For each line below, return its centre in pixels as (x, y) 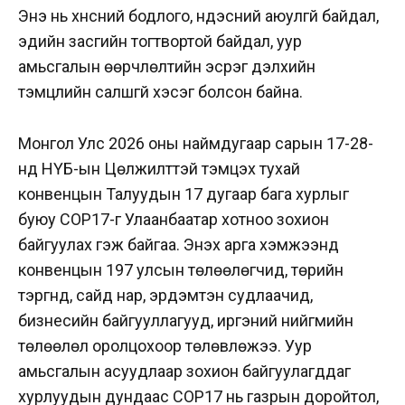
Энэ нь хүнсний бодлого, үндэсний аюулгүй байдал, (198, 16)
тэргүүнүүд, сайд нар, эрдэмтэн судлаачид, (165, 295)
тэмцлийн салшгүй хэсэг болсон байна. (160, 92)
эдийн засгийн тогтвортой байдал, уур (160, 42)
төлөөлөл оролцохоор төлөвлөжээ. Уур (165, 345)
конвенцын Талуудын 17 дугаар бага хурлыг (184, 193)
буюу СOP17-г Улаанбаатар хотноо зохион (174, 219)
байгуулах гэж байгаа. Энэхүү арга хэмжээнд (179, 244)
